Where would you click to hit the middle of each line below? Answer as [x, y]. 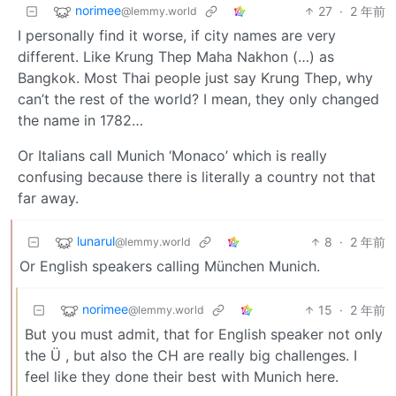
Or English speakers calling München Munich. [170, 266]
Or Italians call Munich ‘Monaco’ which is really [172, 155]
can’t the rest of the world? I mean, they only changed [198, 99]
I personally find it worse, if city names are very [177, 35]
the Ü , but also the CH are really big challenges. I [191, 355]
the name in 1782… [80, 120]
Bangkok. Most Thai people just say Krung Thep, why [195, 77]
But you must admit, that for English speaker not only [204, 334]
